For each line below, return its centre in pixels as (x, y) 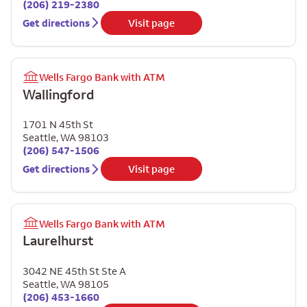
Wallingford (59, 94)
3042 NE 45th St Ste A (74, 271)
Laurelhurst (58, 240)
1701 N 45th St (58, 124)
